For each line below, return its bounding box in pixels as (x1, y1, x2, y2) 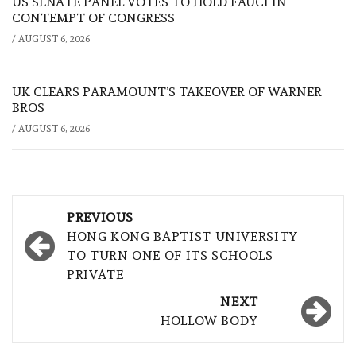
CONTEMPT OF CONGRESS (12, 10, 175, 25)
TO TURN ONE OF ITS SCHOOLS (67, 247, 273, 263)
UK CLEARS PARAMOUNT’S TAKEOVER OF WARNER (12, 83, 322, 99)
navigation (20, 228, 137, 257)
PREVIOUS (67, 209, 134, 225)
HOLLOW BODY (160, 312, 258, 328)
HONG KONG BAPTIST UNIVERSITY (67, 228, 298, 244)
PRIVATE (67, 266, 124, 282)
